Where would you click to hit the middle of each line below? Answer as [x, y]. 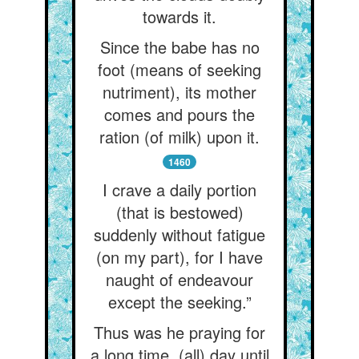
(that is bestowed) [179, 212]
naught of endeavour [179, 279]
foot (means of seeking [179, 69]
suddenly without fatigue [179, 234]
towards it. [179, 16]
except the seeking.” [179, 302]
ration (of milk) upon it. [179, 137]
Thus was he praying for [179, 332]
